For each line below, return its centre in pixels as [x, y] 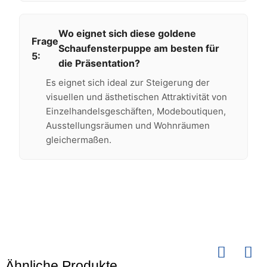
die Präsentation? [99, 63]
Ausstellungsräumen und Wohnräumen [128, 125]
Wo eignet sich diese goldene [127, 33]
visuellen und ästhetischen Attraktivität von [136, 97]
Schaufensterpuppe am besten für [139, 48]
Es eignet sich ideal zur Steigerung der [128, 83]
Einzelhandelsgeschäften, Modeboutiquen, [136, 111]
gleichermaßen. [78, 140]
